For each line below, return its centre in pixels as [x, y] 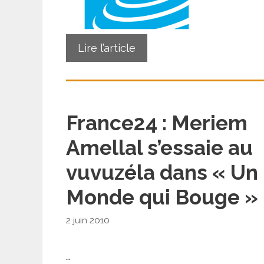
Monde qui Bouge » [162, 197]
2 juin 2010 [88, 221]
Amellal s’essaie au [159, 147]
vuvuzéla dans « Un [162, 172]
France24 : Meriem [157, 123]
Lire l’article [107, 48]
